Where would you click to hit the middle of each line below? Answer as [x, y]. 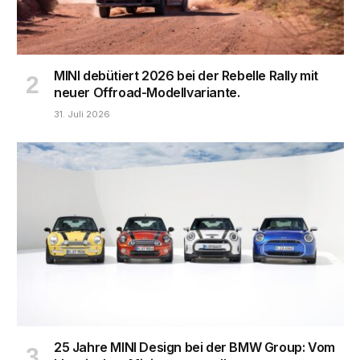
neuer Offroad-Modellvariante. [147, 93]
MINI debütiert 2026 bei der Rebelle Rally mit [186, 76]
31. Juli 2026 [82, 115]
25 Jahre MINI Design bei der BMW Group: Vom [194, 348]
